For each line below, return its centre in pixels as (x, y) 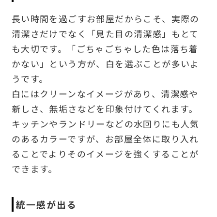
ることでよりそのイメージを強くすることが (105, 154)
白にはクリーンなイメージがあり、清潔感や (105, 94)
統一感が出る (46, 204)
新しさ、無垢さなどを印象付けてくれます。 (105, 109)
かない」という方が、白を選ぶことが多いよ (105, 64)
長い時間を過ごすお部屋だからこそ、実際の (105, 19)
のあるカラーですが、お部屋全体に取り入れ (105, 139)
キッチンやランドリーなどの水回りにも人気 (105, 124)
